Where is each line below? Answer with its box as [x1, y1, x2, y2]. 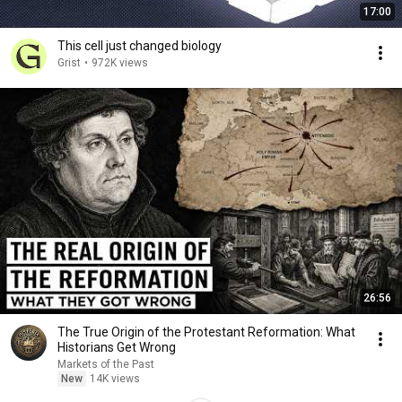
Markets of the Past [57, 358, 154, 371]
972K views [92, 57, 148, 69]
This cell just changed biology [57, 39, 222, 53]
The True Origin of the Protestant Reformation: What [57, 325, 355, 339]
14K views [90, 372, 140, 385]
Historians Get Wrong [57, 340, 176, 354]
